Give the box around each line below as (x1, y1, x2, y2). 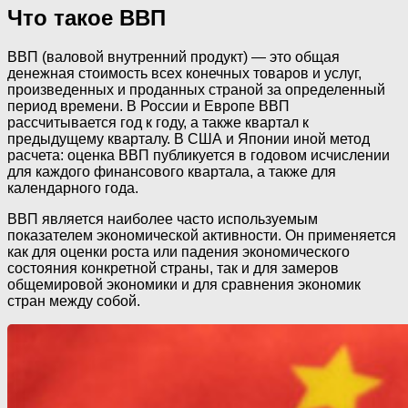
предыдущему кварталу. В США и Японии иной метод (7, 130, 370, 147)
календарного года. (7, 179, 138, 196)
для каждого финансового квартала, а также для (7, 163, 336, 179)
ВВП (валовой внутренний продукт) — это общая (7, 48, 340, 65)
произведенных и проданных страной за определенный (7, 81, 385, 97)
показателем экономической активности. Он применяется (7, 227, 396, 243)
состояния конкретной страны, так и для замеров (7, 260, 339, 276)
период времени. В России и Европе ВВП (7, 97, 290, 114)
